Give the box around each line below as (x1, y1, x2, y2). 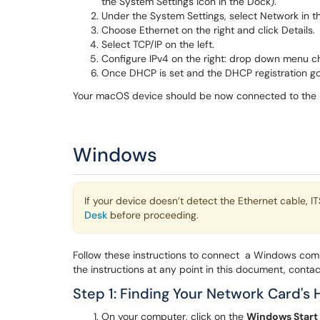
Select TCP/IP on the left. (101, 38, 214, 51)
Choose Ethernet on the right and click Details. (101, 24, 315, 36)
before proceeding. (107, 209, 199, 221)
